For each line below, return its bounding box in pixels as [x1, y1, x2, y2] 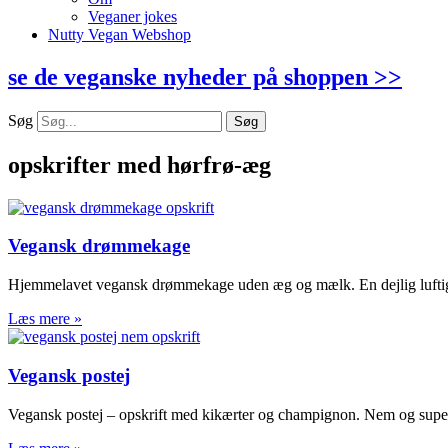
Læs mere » [8, 310, 82, 328]
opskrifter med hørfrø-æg [8, 151, 271, 178]
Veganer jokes [88, 8, 177, 25]
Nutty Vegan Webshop [48, 26, 191, 43]
